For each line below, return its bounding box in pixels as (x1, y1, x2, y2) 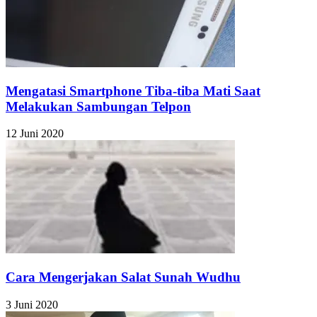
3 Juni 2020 (6, 298, 58, 311)
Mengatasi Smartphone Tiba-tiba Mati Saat (6, 83, 260, 98)
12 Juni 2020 (6, 127, 64, 140)
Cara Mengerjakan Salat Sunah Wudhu (6, 270, 241, 285)
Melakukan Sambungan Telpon (6, 98, 191, 114)
